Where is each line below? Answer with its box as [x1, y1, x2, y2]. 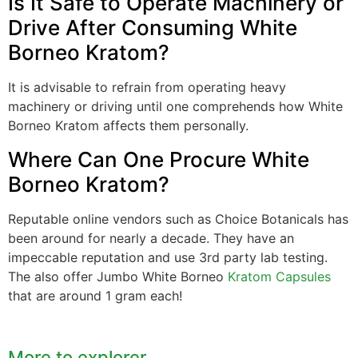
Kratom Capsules [228, 268, 331, 284]
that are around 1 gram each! [8, 287, 182, 304]
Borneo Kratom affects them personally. [8, 117, 249, 134]
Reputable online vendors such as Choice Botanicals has [8, 210, 348, 227]
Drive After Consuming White [8, 15, 297, 41]
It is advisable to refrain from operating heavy [8, 79, 286, 96]
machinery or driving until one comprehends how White [8, 98, 343, 115]
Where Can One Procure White [8, 146, 309, 172]
